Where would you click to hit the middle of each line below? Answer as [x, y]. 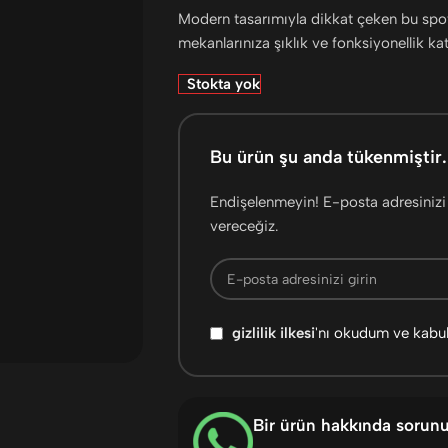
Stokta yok [224, 84]
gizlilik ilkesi [273, 333]
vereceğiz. [244, 226]
